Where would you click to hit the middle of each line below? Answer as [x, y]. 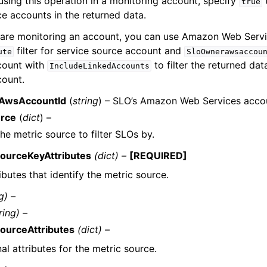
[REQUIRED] [159, 156]
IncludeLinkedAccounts [99, 66]
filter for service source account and [99, 51]
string [86, 101]
